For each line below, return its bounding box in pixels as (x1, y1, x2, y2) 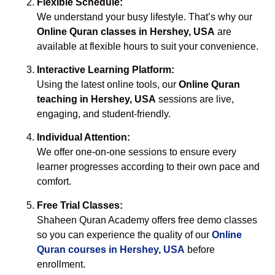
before (185, 244, 215, 255)
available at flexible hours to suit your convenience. (37, 41, 258, 52)
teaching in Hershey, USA (37, 93, 156, 104)
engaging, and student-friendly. (37, 108, 171, 119)
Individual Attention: (37, 132, 130, 143)
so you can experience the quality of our (37, 229, 212, 240)
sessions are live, (156, 93, 234, 104)
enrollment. (37, 258, 85, 269)
